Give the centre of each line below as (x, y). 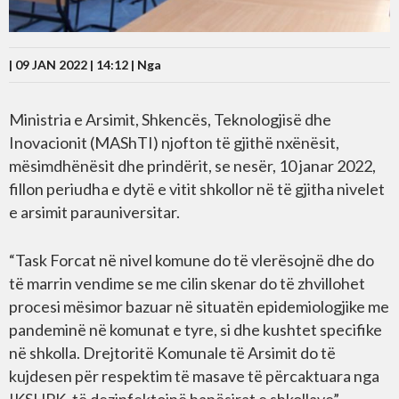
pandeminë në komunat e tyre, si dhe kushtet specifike (195, 329)
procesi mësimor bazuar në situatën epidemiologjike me (199, 306)
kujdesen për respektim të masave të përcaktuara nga (194, 375)
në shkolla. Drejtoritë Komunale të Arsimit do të (172, 352)
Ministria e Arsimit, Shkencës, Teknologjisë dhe (170, 119)
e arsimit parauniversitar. (94, 212)
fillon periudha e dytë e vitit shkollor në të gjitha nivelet (197, 188)
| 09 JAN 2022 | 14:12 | (73, 64)
